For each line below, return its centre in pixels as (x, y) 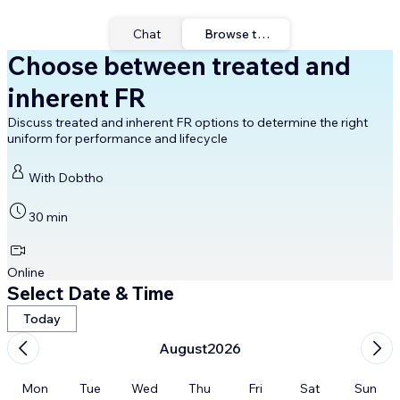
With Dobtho (66, 178)
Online (26, 272)
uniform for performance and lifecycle (117, 138)
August (183, 348)
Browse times (244, 34)
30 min (48, 217)
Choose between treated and (179, 66)
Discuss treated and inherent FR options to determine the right (187, 122)
